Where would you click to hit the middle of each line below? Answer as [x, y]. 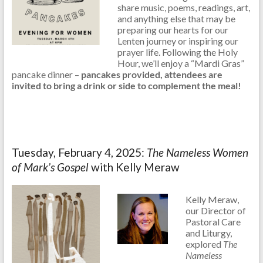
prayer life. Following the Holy [177, 52]
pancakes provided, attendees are [151, 75]
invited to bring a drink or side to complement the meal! [126, 86]
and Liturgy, [208, 233]
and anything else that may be [176, 19]
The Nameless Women [197, 153]
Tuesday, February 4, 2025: [79, 153]
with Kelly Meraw [135, 167]
